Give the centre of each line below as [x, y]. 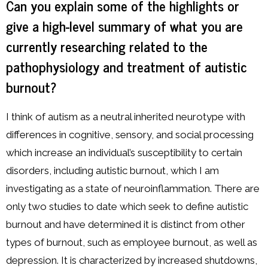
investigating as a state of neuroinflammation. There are [133, 188]
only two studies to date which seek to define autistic [127, 206]
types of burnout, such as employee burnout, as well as [132, 242]
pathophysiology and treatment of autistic [127, 66]
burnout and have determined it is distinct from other [126, 224]
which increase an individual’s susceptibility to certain [124, 152]
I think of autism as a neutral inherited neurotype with [126, 116]
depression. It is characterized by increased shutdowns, [132, 260]
